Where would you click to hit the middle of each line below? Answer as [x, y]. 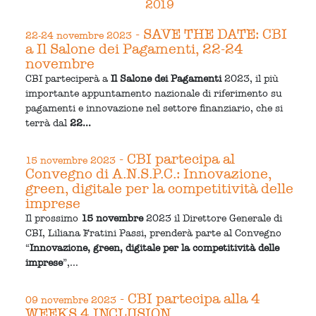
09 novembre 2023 [71, 300]
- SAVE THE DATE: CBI [210, 34]
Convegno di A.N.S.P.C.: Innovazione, [149, 173]
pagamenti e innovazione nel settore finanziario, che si [154, 108]
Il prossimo [54, 218]
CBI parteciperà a [68, 78]
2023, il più [250, 78]
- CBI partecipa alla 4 [189, 298]
